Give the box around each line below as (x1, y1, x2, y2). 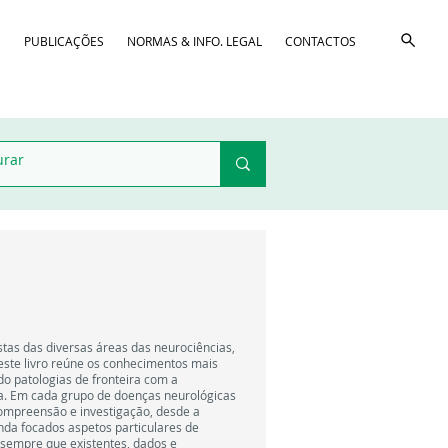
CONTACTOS (285, 33, 357, 49)
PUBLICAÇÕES (23, 33, 104, 49)
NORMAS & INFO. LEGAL (126, 33, 262, 49)
